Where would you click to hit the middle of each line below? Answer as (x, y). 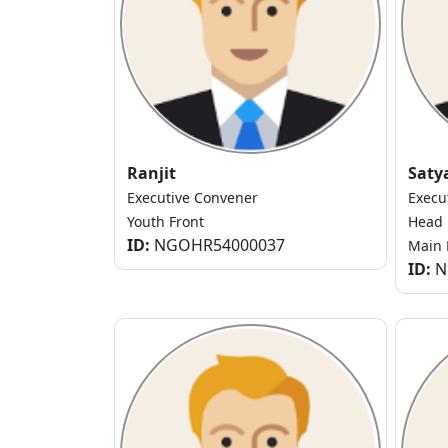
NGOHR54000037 (217, 245)
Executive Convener (192, 198)
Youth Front (165, 222)
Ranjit (151, 173)
